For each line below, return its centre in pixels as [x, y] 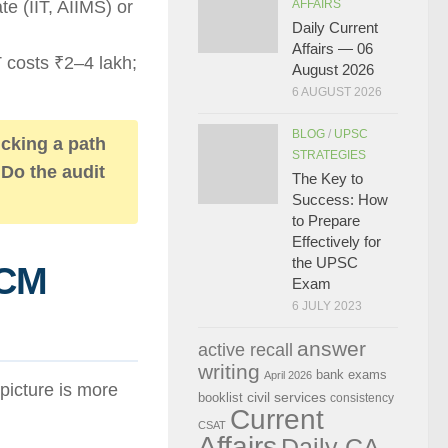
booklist [220, 397]
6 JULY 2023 [327, 306]
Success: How [340, 199]
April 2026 [288, 375]
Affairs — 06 [332, 48]
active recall [245, 350]
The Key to [327, 178]
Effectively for [336, 241]
